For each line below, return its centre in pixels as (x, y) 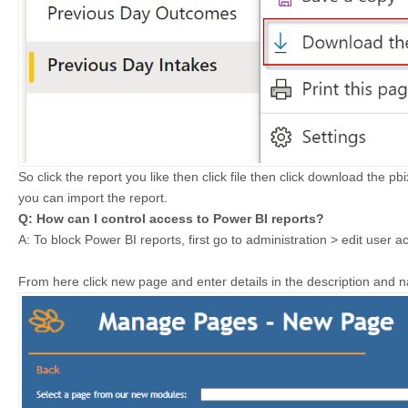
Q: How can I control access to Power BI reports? (171, 219)
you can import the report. (93, 198)
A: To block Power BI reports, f (105, 240)
